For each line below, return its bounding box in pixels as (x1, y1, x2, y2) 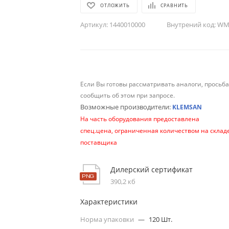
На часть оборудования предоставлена (80, 114, 200, 123)
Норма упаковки (80, 214, 136, 224)
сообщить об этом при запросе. (80, 90, 175, 100)
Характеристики (80, 196, 138, 207)
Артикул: (80, 19, 108, 29)
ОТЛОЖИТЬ (100, 2, 130, 9)
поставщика (80, 138, 118, 147)
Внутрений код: (167, 19, 216, 29)
